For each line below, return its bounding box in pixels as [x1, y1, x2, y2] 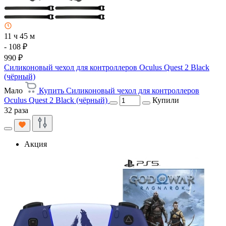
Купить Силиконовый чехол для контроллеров [39, 86, 199, 95]
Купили [152, 95, 179, 104]
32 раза [4, 105, 28, 115]
